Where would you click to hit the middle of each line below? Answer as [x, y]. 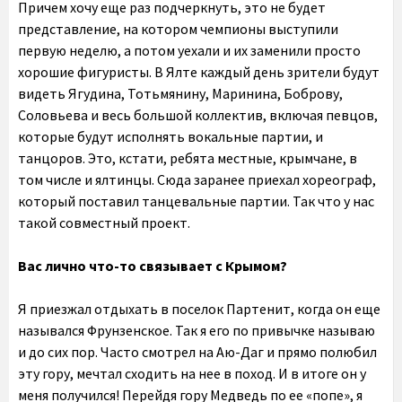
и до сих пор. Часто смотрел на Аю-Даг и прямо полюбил [197, 352]
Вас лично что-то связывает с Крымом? [153, 266]
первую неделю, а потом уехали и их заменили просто [189, 50]
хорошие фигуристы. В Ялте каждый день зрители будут [199, 72]
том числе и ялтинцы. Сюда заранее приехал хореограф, [197, 179]
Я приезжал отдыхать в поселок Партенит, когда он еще [199, 309]
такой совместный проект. [104, 223]
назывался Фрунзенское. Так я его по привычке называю [197, 330]
